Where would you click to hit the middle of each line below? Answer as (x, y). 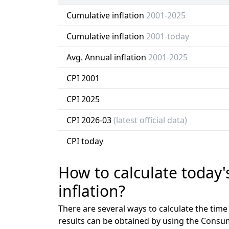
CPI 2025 (83, 99)
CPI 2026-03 (90, 120)
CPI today (85, 141)
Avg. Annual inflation (107, 57)
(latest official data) (150, 120)
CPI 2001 (83, 78)
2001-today (168, 36)
